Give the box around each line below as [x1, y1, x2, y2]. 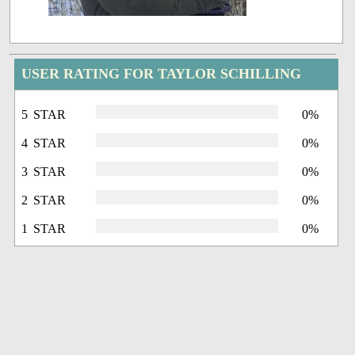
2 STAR [21, 193, 67, 208]
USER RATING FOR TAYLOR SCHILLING [21, 66, 302, 82]
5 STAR [21, 108, 67, 122]
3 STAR [21, 165, 67, 179]
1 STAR [21, 222, 67, 236]
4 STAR [21, 136, 67, 151]
